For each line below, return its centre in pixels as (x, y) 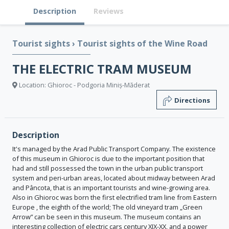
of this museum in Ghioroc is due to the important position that (108, 158)
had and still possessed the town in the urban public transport (108, 168)
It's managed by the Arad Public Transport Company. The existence (114, 149)
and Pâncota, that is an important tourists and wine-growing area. (111, 188)
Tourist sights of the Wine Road (142, 43)
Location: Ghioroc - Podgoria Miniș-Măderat (84, 85)
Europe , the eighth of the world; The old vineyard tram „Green (107, 207)
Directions (192, 100)
